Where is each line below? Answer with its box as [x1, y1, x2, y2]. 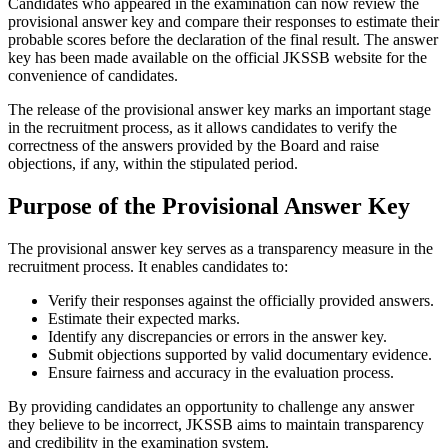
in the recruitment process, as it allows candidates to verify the [8, 119, 397, 137]
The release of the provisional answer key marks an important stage [8, 101, 431, 119]
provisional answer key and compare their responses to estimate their [8, 13, 439, 31]
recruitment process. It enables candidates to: [8, 258, 288, 276]
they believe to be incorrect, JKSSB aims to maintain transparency [8, 416, 424, 434]
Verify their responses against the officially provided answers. [48, 292, 434, 310]
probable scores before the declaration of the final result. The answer [8, 31, 438, 49]
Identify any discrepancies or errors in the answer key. [48, 328, 387, 346]
